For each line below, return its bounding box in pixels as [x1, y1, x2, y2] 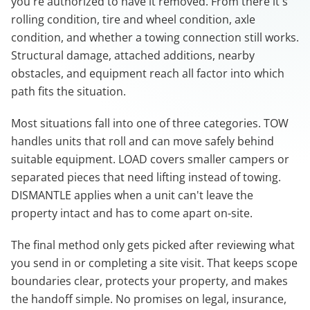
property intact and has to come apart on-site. [11, 206, 253, 221]
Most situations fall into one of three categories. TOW [11, 116, 289, 131]
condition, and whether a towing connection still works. [11, 30, 299, 46]
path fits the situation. [11, 84, 126, 100]
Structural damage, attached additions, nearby [11, 48, 255, 64]
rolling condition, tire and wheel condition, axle [11, 12, 255, 28]
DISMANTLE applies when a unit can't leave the [11, 188, 253, 203]
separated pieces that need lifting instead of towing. [11, 170, 281, 185]
